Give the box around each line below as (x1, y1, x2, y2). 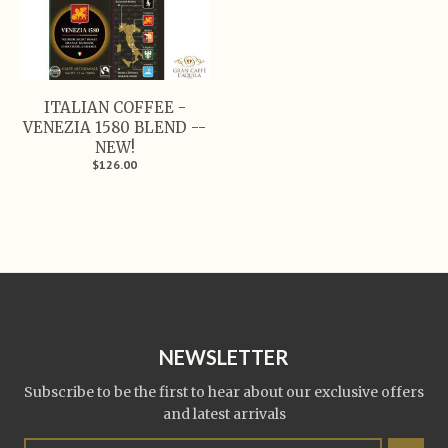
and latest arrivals (162, 404, 286, 423)
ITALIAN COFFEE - (43, 97, 186, 117)
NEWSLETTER (159, 344, 289, 369)
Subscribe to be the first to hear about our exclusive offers (24, 382, 424, 401)
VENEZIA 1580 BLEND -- (23, 117, 206, 137)
